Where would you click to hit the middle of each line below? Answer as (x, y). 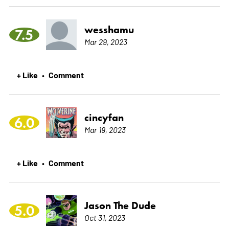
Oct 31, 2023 (105, 217)
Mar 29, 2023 (106, 41)
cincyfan (104, 117)
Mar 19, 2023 (105, 129)
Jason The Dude (120, 205)
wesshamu (109, 29)
